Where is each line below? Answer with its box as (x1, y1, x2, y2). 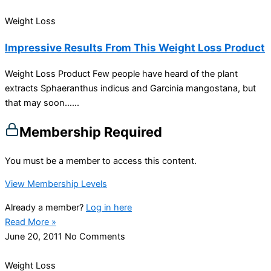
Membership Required (19, 123, 162, 140)
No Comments (65, 231, 125, 243)
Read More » (5, 217, 56, 228)
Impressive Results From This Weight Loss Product (5, 41, 265, 54)
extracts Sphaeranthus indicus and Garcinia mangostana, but (5, 82, 256, 94)
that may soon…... (5, 97, 79, 108)
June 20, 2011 (5, 231, 65, 243)
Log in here (86, 202, 132, 214)
